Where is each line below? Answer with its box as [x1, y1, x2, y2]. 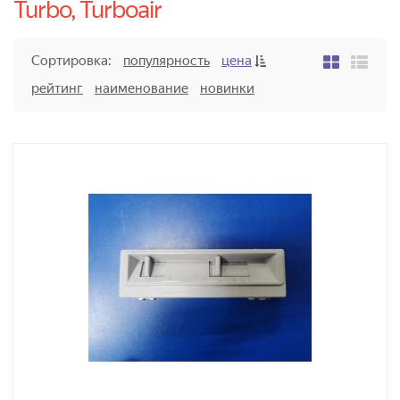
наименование [95, 80, 188, 97]
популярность [123, 53, 210, 70]
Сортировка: [31, 53, 112, 70]
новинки [200, 80, 254, 97]
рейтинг [31, 80, 83, 97]
